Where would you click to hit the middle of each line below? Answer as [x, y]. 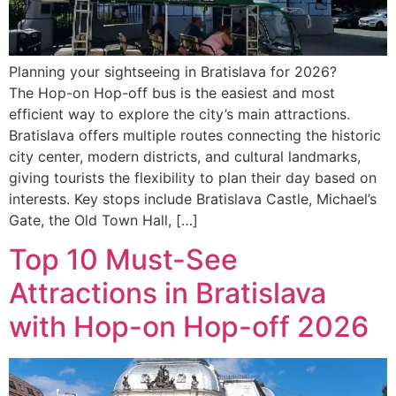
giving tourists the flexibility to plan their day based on [193, 177]
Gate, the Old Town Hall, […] [103, 220]
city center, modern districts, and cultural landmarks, [185, 156]
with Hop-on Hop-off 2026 [189, 326]
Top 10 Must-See [123, 259]
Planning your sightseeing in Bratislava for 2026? [173, 71]
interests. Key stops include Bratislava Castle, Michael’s [193, 198]
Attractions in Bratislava [168, 293]
